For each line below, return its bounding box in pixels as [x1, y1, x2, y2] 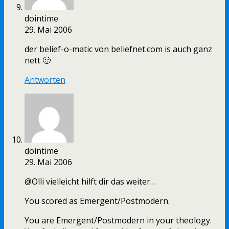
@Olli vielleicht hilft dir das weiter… [25, 176, 156, 188]
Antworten [25, 74, 65, 86]
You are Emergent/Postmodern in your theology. [25, 215, 212, 226]
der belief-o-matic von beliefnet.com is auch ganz [25, 43, 212, 55]
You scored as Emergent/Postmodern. [25, 195, 170, 207]
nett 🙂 [25, 55, 51, 66]
